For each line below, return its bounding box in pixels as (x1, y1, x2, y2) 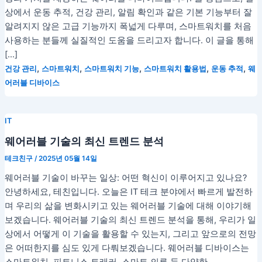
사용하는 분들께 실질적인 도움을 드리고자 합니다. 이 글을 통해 (4, 35, 254, 46)
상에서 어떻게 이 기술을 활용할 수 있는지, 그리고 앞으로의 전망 (4, 229, 256, 240)
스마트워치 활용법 (143, 64, 206, 74)
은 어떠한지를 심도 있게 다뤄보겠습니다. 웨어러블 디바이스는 (4, 243, 249, 254)
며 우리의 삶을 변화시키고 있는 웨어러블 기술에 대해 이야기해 (4, 201, 251, 212)
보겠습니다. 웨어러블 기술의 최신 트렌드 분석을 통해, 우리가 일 (4, 215, 256, 226)
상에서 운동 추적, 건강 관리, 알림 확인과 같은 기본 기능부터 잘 (4, 7, 252, 18)
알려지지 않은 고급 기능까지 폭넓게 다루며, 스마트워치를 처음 (4, 21, 251, 32)
